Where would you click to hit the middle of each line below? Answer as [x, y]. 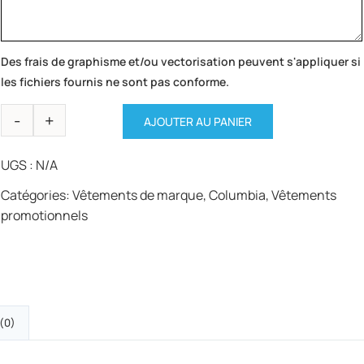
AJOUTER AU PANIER [198, 121]
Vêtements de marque [138, 195]
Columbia [238, 195]
